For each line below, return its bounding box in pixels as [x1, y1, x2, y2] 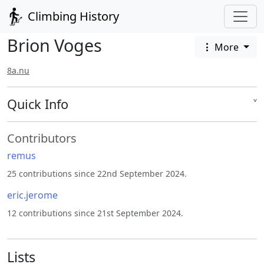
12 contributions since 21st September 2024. [7, 207, 183, 219]
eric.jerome [7, 189, 58, 202]
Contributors [7, 130, 77, 147]
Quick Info [7, 95, 68, 113]
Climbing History [25, 8, 119, 24]
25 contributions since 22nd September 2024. [7, 168, 187, 180]
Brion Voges [7, 34, 102, 57]
